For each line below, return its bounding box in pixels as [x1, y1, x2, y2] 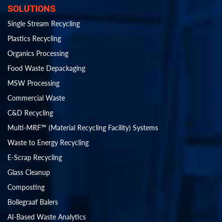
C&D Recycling [7, 109, 53, 117]
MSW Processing [7, 79, 59, 88]
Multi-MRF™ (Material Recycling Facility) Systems [7, 123, 158, 132]
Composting [7, 183, 45, 192]
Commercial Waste [7, 94, 65, 103]
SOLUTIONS [7, 3, 55, 14]
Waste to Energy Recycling [7, 138, 89, 147]
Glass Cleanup [7, 168, 50, 177]
